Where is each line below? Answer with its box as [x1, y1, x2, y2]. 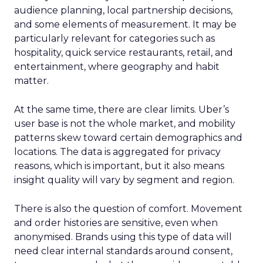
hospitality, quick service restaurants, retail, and [14, 46, 233, 58]
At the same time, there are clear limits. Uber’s [14, 103, 229, 115]
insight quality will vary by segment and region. [14, 174, 234, 186]
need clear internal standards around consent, [14, 245, 232, 257]
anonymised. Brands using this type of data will [14, 231, 232, 242]
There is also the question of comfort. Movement [14, 203, 242, 214]
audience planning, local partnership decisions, [14, 4, 232, 16]
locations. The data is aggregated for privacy [14, 146, 221, 157]
